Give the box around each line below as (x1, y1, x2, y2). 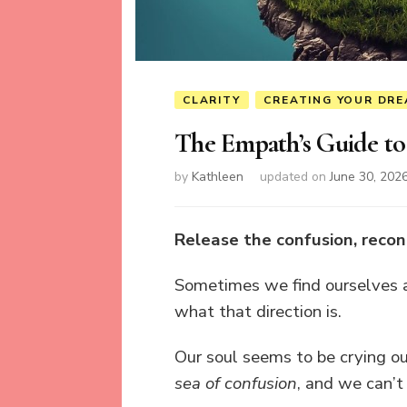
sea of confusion (174, 371, 297, 395)
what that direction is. (174, 299, 342, 323)
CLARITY (183, 92, 241, 107)
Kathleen (192, 167, 243, 185)
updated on (260, 167, 330, 185)
